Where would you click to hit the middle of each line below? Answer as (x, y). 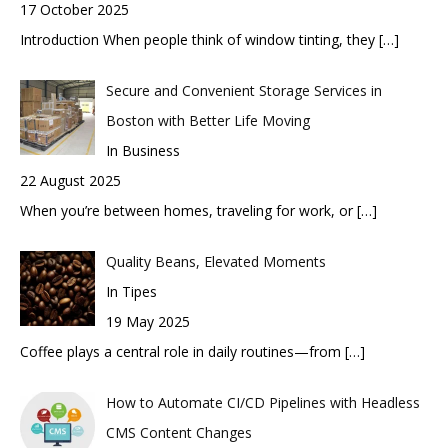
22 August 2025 (70, 180)
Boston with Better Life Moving (207, 120)
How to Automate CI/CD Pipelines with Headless (262, 402)
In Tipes (131, 291)
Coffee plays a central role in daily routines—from (182, 351)
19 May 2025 (147, 321)
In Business (142, 150)
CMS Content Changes (178, 432)
